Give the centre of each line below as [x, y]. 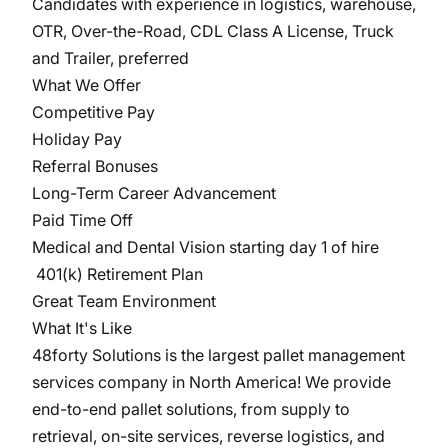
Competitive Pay [95, 112]
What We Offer [86, 85]
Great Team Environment [126, 301]
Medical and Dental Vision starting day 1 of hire [207, 247]
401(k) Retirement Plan [119, 274]
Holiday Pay [79, 139]
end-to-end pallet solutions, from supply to [191, 409]
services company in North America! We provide [211, 382]
